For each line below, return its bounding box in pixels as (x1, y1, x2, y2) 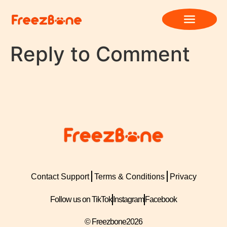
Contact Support (30, 172, 89, 181)
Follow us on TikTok (50, 195, 112, 204)
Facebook (145, 195, 177, 204)
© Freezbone (85, 217, 126, 226)
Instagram (113, 195, 144, 204)
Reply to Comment (10, 42, 190, 66)
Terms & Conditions (94, 172, 165, 181)
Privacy (169, 172, 197, 181)
